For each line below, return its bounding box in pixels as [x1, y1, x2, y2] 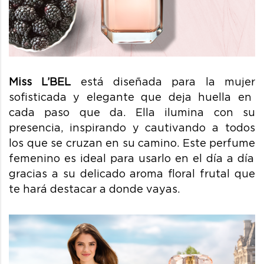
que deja [141, 91, 199, 104]
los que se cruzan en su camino [9, 137, 177, 150]
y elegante [73, 91, 134, 104]
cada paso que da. [9, 106, 126, 119]
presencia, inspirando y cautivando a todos [9, 121, 255, 134]
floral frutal [163, 167, 235, 180]
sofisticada [9, 91, 74, 104]
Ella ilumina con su [126, 106, 256, 119]
